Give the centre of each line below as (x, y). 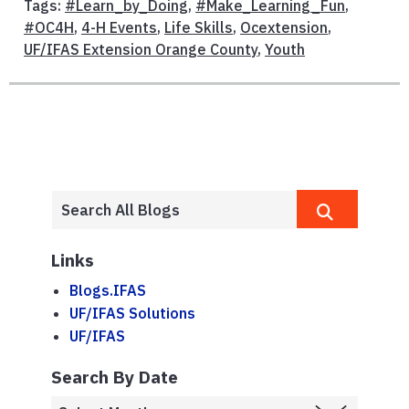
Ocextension (284, 28)
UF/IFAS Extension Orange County (141, 50)
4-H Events (119, 28)
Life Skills (199, 28)
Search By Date (115, 377)
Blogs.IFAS (108, 291)
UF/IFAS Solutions (132, 314)
